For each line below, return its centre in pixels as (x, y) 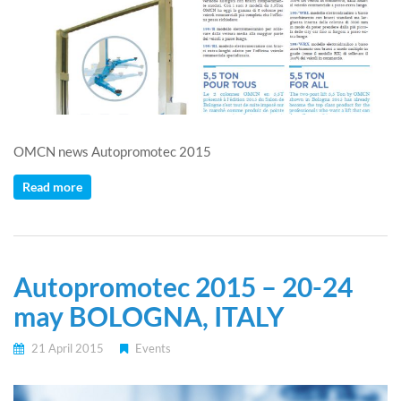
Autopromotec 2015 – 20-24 (183, 286)
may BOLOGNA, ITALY (149, 316)
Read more (52, 186)
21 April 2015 (66, 348)
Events (153, 348)
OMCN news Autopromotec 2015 (112, 151)
